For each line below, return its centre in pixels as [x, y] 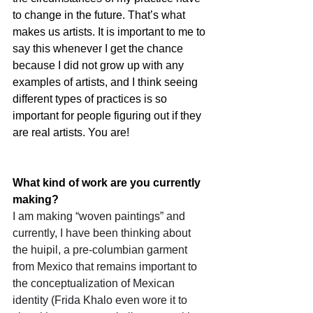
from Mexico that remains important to [106, 266]
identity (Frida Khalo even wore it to [101, 300]
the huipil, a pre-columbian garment [101, 249]
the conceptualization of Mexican [95, 283]
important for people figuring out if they [108, 115]
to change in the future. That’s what [100, 15]
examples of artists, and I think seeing [107, 82]
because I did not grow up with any [100, 65]
